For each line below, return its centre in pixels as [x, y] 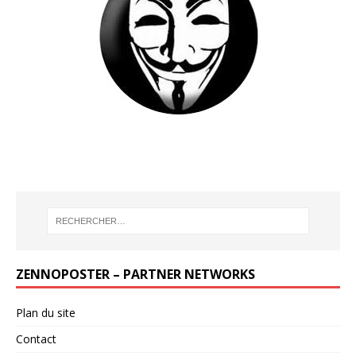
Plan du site [46, 313]
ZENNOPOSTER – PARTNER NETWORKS [135, 275]
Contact [36, 339]
